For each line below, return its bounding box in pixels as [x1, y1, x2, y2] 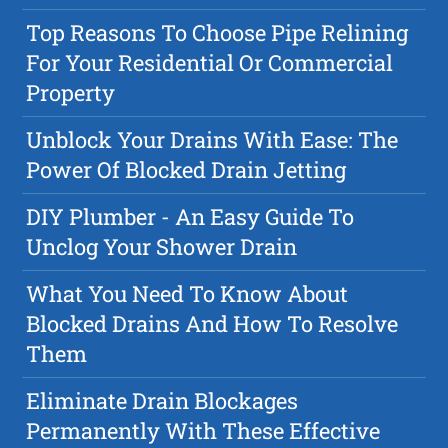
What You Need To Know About [26, 279, 349, 309]
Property [26, 78, 116, 108]
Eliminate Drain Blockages [26, 386, 299, 416]
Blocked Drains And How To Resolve [26, 309, 399, 339]
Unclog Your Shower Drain [26, 232, 298, 262]
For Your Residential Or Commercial [26, 48, 394, 78]
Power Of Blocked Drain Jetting [26, 155, 347, 185]
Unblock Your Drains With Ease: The [26, 125, 399, 155]
